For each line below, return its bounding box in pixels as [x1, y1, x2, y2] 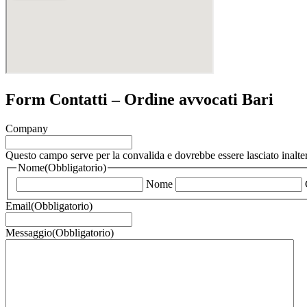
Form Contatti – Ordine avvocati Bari [5, 90, 273, 108]
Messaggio [5, 227, 52, 239]
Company [5, 122, 48, 134]
